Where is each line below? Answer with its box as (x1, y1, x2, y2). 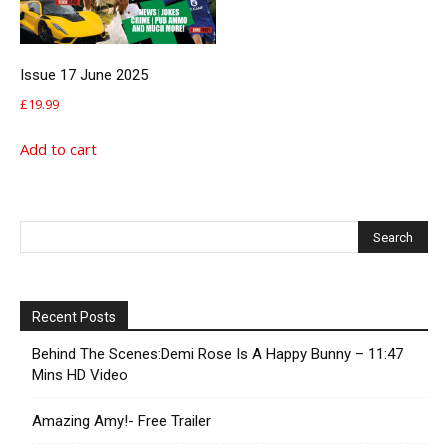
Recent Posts (32, 308, 116, 325)
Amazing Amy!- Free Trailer (32, 411, 211, 430)
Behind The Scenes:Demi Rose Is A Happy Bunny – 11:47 (32, 344, 403, 363)
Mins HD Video (32, 365, 128, 384)
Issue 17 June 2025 (20, 66, 148, 85)
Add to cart (20, 139, 97, 160)
